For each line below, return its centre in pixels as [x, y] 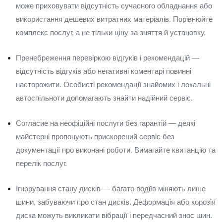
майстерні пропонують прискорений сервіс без [95, 137]
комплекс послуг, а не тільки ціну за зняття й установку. [111, 32]
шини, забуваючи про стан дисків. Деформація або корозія [116, 202]
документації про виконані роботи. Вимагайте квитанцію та [116, 150]
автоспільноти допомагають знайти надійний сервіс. [104, 98]
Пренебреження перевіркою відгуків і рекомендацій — [108, 58]
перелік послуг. [41, 163]
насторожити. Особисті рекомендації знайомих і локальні [113, 84]
